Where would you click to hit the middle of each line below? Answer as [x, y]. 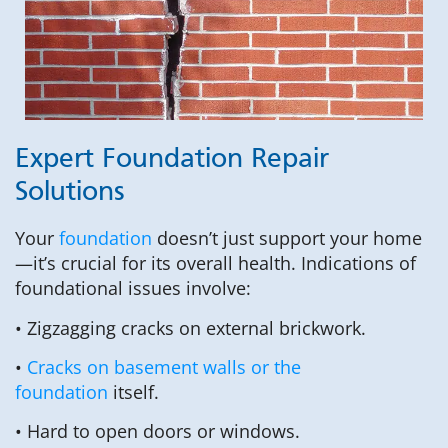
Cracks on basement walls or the [164, 367]
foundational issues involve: [133, 288]
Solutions [70, 193]
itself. [133, 392]
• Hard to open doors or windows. [157, 431]
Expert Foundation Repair [172, 160]
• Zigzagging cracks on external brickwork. [190, 327]
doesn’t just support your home [287, 238]
